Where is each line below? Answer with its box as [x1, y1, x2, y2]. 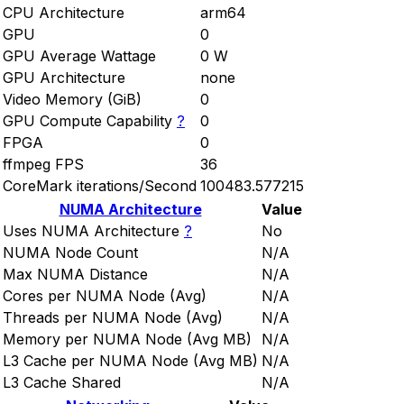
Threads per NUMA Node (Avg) [3, 308, 223, 327]
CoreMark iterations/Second [3, 177, 197, 196]
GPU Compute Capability [3, 112, 172, 131]
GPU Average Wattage [3, 47, 156, 66]
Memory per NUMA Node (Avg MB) [3, 330, 252, 349]
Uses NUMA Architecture [3, 222, 179, 241]
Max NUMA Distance [3, 265, 148, 284]
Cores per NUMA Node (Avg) [3, 287, 207, 306]
